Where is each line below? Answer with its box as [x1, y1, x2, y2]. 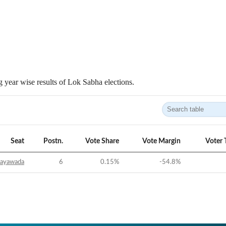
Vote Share [85, 138, 119, 145]
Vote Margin [142, 138, 181, 145]
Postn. [43, 138, 63, 145]
